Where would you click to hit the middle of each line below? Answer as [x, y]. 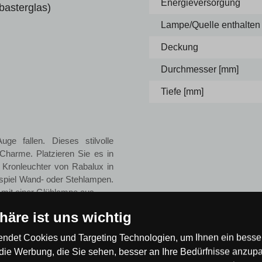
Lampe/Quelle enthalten [211, 25]
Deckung [180, 47]
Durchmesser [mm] [200, 69]
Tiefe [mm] [182, 92]
